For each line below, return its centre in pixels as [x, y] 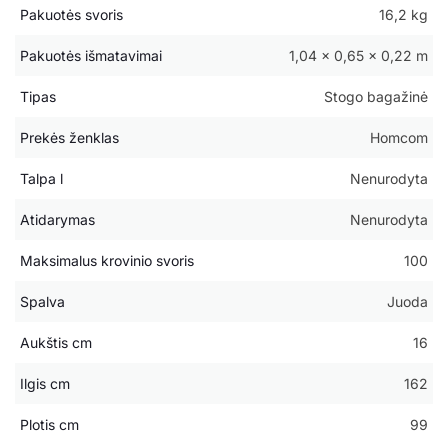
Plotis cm [49, 424]
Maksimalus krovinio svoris [107, 260]
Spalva [42, 301]
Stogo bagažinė [376, 96]
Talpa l [41, 178]
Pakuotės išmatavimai [91, 55]
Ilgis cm [45, 383]
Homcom [399, 137]
